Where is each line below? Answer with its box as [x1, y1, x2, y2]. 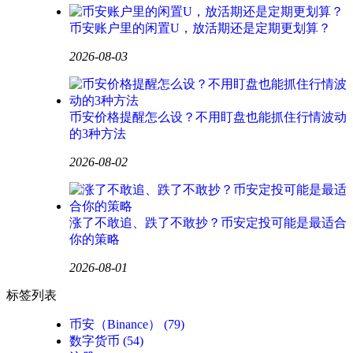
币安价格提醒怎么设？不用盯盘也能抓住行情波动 [69, 110, 347, 124]
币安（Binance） [69, 318, 161, 332]
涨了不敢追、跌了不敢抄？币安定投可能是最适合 [69, 216, 347, 230]
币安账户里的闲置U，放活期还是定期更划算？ [69, 21, 331, 35]
